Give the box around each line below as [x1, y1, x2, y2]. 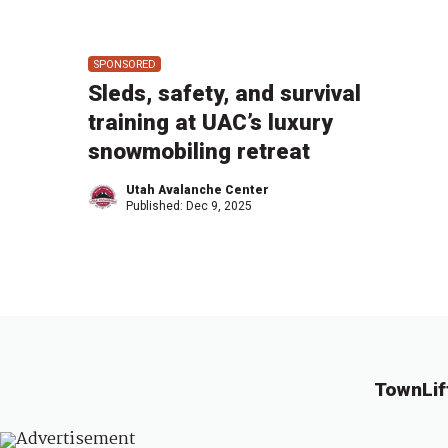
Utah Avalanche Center [126, 183, 269, 198]
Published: [126, 199, 186, 214]
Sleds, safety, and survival [88, 80, 361, 107]
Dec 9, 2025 [186, 199, 252, 214]
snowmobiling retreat [88, 138, 310, 165]
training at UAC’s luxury [88, 109, 333, 136]
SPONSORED [92, 57, 156, 71]
